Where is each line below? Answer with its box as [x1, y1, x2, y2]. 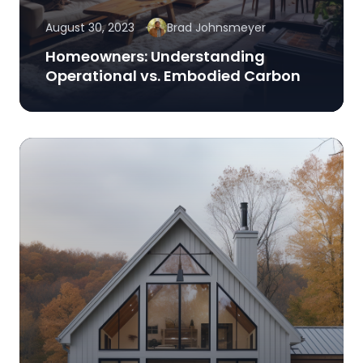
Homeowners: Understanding [45, 46, 265, 67]
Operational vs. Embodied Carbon [45, 66, 301, 87]
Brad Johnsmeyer [167, 19, 266, 36]
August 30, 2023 [45, 19, 135, 36]
